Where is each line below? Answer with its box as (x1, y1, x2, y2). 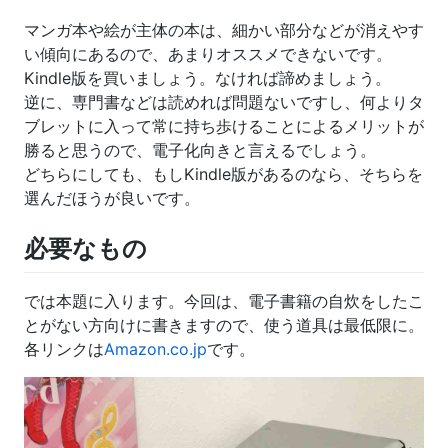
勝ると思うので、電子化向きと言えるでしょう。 (24, 140, 376, 161)
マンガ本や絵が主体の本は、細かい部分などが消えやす (24, 20, 424, 41)
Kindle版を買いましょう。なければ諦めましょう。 (24, 68, 391, 89)
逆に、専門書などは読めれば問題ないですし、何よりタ (24, 92, 424, 113)
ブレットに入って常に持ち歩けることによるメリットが (24, 116, 424, 137)
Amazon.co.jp (104, 338, 207, 359)
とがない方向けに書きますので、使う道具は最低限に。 (24, 314, 424, 335)
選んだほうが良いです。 (24, 188, 200, 209)
